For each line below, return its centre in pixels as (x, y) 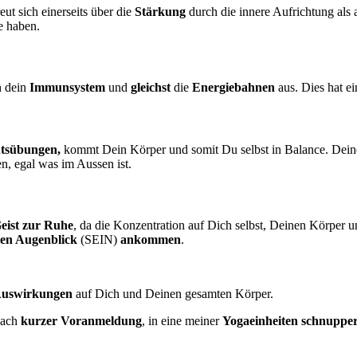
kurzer (39, 321)
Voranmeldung (101, 321)
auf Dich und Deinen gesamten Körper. (173, 294)
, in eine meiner (182, 321)
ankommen (151, 240)
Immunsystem (67, 88)
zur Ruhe (48, 226)
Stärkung (160, 11)
